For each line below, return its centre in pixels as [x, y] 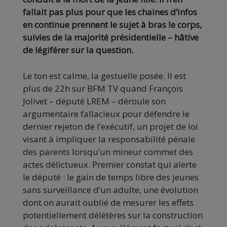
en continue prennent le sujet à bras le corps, [112, 25]
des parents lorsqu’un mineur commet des [108, 152]
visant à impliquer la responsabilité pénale [109, 139]
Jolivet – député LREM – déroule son [94, 101]
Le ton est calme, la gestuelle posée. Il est [104, 76]
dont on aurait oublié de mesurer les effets [108, 203]
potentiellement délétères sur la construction [113, 215]
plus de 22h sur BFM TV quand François [103, 89]
